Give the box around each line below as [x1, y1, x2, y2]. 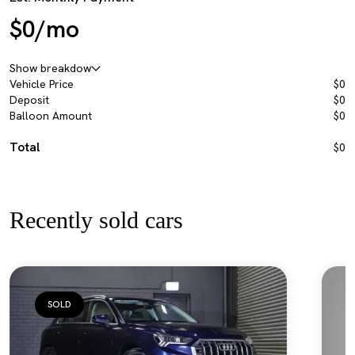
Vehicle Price [10, 77, 74, 91]
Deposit [10, 93, 49, 107]
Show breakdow [10, 61, 91, 75]
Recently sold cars [10, 207, 183, 233]
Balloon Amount [10, 109, 92, 123]
